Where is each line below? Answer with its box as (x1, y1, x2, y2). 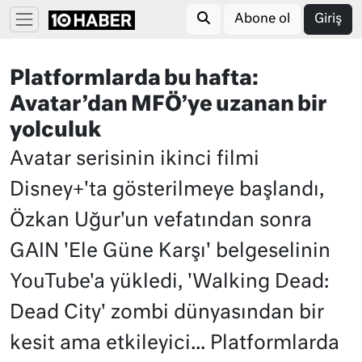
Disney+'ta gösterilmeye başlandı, (10, 180, 324, 200)
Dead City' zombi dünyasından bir (10, 303, 324, 322)
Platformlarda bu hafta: (10, 69, 259, 90)
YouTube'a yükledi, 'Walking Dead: (10, 272, 329, 292)
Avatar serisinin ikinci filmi (10, 149, 259, 169)
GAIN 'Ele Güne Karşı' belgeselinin (10, 242, 330, 261)
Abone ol (234, 13, 290, 26)
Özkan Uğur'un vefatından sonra (10, 211, 312, 230)
